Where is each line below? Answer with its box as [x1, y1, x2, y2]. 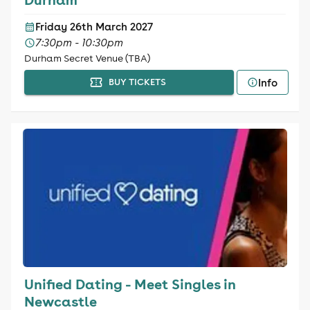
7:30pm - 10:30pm [35, 36, 123, 49]
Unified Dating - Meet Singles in [24, 275, 236, 293]
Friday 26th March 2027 [35, 20, 153, 33]
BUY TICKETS [108, 76, 166, 88]
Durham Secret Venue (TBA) [24, 52, 150, 64]
